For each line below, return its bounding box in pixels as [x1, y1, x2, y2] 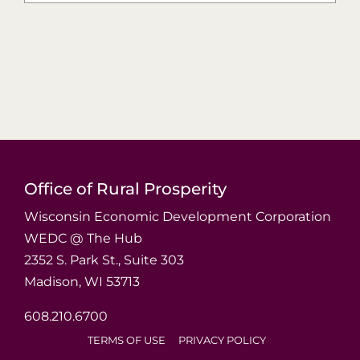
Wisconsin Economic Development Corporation [23, 209, 331, 225]
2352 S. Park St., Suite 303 [23, 252, 184, 268]
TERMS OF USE [88, 333, 166, 346]
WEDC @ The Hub [23, 231, 142, 247]
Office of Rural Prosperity [23, 179, 227, 199]
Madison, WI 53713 [23, 274, 140, 290]
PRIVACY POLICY [178, 333, 266, 346]
